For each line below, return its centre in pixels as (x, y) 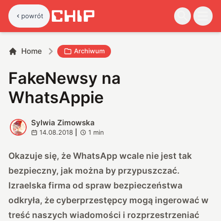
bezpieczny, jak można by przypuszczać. (94, 170)
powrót (33, 16)
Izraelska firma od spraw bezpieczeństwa (96, 185)
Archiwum (90, 51)
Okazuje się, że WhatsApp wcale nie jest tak (100, 155)
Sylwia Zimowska (63, 122)
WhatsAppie (56, 97)
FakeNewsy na (65, 78)
